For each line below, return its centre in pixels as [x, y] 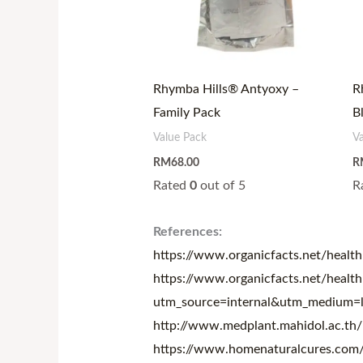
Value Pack [179, 138]
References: [187, 231]
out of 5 [221, 185]
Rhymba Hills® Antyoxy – [226, 90]
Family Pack [186, 113]
